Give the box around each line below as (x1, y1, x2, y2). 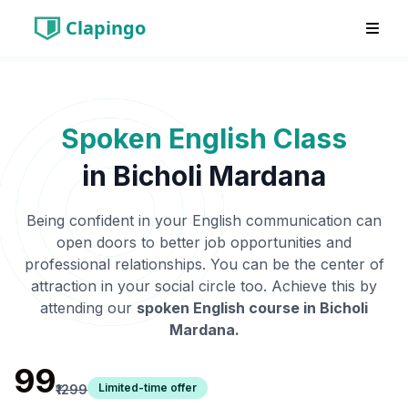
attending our (40, 299, 132, 317)
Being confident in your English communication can (26, 211, 382, 229)
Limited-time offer (98, 381, 198, 394)
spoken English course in (137, 299, 320, 317)
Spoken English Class (61, 122, 347, 155)
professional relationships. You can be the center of (24, 255, 384, 273)
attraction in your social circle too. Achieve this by (31, 277, 377, 295)
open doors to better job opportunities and (56, 233, 352, 251)
